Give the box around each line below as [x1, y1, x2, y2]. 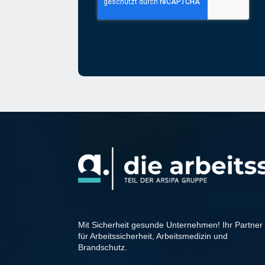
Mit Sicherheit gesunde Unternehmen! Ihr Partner [78, 220, 263, 230]
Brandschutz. [78, 243, 127, 253]
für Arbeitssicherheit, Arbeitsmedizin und [78, 231, 228, 241]
